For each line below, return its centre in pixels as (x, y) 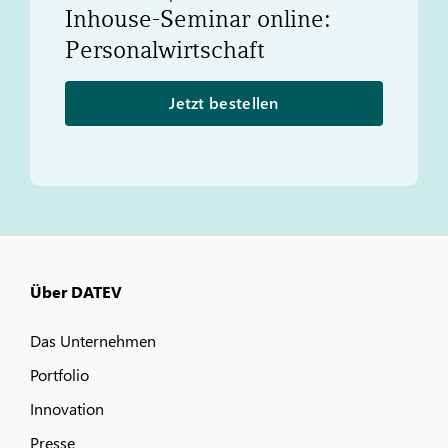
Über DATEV (76, 292)
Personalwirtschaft (165, 50)
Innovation (67, 409)
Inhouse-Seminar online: (198, 19)
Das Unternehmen (93, 341)
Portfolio (59, 375)
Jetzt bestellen (224, 103)
